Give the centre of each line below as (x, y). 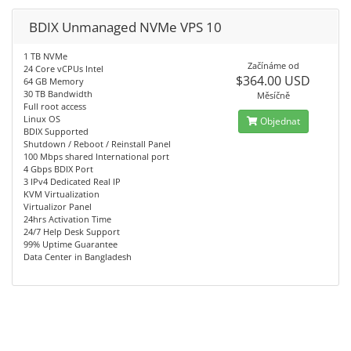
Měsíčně (273, 95)
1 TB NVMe (45, 56)
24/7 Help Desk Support (72, 232)
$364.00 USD (273, 81)
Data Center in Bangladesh (78, 257)
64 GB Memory (54, 81)
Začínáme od (273, 65)
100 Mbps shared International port (96, 156)
